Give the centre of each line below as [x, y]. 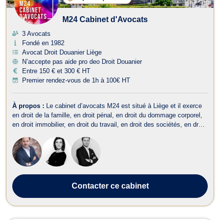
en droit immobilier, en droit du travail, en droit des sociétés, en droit [109, 124]
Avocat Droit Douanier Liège [62, 52]
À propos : [29, 106]
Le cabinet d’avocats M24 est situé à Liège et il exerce [124, 106]
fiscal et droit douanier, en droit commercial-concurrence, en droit [104, 134]
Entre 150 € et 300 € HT [56, 71]
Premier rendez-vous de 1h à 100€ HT [76, 80]
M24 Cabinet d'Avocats [105, 19]
